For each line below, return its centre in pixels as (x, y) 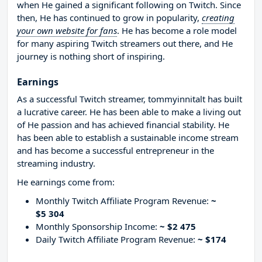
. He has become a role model (177, 31)
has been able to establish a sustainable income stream (128, 138)
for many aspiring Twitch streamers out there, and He (125, 44)
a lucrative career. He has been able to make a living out (129, 112)
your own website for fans (67, 31)
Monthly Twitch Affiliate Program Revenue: (123, 201)
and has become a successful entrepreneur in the (116, 151)
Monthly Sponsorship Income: (98, 227)
